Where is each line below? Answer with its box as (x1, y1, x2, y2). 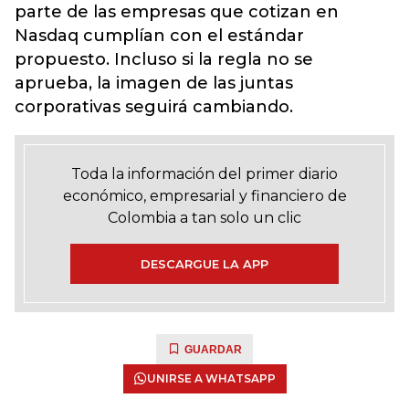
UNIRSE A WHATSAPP (146, 372, 276, 385)
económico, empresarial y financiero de (62, 187, 347, 204)
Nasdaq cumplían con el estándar (15, 26, 304, 46)
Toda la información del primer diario (71, 165, 338, 183)
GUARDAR (184, 343, 242, 356)
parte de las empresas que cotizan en (15, 2, 339, 22)
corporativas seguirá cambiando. (15, 97, 293, 117)
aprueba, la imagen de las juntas (15, 73, 293, 93)
